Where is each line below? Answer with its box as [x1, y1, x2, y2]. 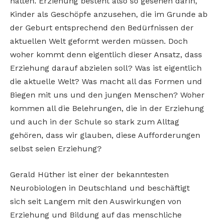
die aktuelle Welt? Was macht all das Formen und [10, 77, 202, 87]
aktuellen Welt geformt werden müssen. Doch [10, 36, 188, 46]
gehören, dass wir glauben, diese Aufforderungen [10, 130, 200, 140]
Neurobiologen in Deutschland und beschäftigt [10, 183, 190, 193]
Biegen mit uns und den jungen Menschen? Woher [10, 90, 205, 100]
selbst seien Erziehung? [10, 144, 102, 154]
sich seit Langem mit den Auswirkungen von [10, 196, 181, 206]
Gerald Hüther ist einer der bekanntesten [10, 169, 169, 179]
